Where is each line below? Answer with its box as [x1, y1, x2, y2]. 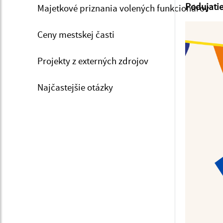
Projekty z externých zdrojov [37, 55, 148, 67]
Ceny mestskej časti [37, 28, 114, 40]
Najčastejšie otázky [37, 81, 113, 93]
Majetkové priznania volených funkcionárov [37, 2, 209, 14]
